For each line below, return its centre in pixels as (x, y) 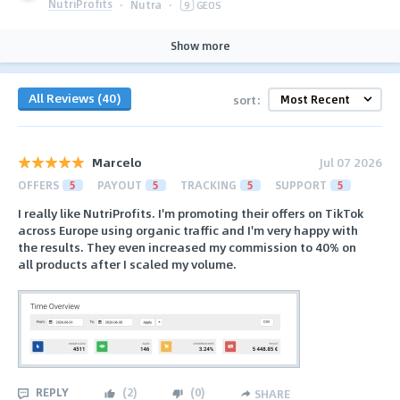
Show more (200, 45)
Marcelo (117, 162)
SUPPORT (301, 184)
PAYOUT (120, 184)
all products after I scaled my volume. (127, 264)
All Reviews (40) (75, 98)
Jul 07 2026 (351, 162)
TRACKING (208, 184)
